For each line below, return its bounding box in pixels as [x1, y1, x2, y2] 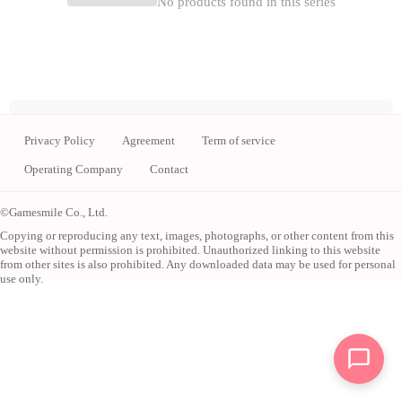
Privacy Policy [24, 134, 95, 147]
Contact [150, 162, 188, 176]
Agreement [122, 134, 175, 147]
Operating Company [24, 162, 123, 176]
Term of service [202, 134, 275, 147]
